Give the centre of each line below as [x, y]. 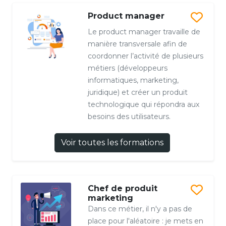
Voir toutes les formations [112, 143]
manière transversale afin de [137, 44]
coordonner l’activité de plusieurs [145, 56]
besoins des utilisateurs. [129, 117]
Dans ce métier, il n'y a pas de [140, 209]
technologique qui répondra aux [143, 105]
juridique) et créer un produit [137, 93]
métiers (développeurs [127, 68]
